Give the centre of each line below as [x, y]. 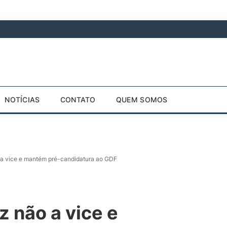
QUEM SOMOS [142, 99]
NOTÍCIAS [22, 99]
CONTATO [78, 99]
